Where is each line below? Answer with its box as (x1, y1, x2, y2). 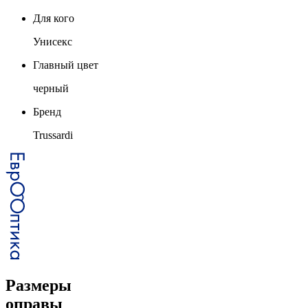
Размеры (5, 276, 71, 294)
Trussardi (33, 129, 73, 141)
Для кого (33, 12, 74, 24)
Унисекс (33, 35, 72, 47)
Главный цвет (33, 58, 98, 71)
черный (33, 82, 69, 94)
